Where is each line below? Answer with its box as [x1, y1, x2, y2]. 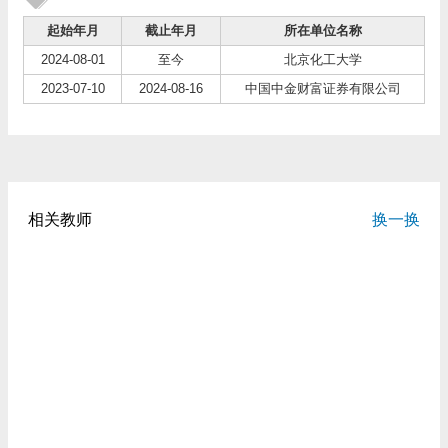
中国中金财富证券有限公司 [244, 81, 401, 96]
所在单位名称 [283, 23, 362, 38]
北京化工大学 [283, 52, 362, 67]
